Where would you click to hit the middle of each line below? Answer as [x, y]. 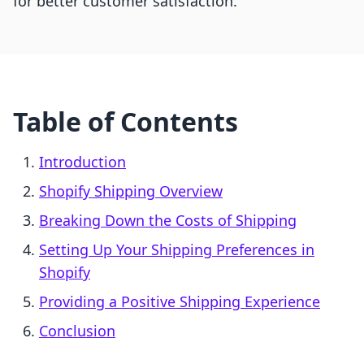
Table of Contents [126, 122]
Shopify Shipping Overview [131, 191]
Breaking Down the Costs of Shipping [168, 221]
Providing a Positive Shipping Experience [180, 302]
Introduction [82, 162]
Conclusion [77, 331]
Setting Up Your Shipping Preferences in [177, 250]
